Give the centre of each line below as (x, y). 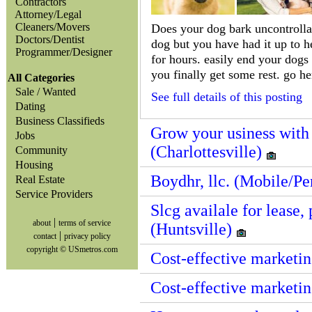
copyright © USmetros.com (72, 249)
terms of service (85, 223)
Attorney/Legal (48, 14)
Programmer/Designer (64, 52)
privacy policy (87, 236)
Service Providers (51, 194)
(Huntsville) (193, 229)
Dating (28, 106)
